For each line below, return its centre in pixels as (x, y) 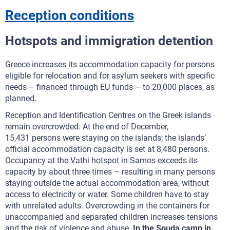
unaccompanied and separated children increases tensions (111, 217)
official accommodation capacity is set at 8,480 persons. (107, 149)
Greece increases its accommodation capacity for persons (110, 64)
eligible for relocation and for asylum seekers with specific (110, 76)
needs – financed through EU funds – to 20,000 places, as (110, 87)
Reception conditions (70, 15)
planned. (21, 98)
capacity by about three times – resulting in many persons (110, 172)
